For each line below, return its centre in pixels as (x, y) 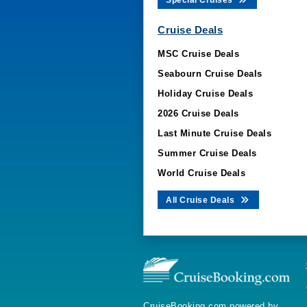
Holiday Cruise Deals (205, 94)
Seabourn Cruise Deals (210, 74)
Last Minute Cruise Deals (214, 133)
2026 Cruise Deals (198, 113)
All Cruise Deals (201, 200)
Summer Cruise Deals (207, 153)
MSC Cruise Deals (198, 54)
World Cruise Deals (201, 173)
